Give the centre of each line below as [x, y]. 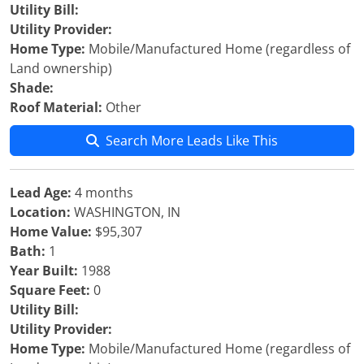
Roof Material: [56, 107]
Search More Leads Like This [192, 141]
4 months [102, 193]
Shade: [32, 88]
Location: [40, 212]
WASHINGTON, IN [126, 212]
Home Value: [51, 232]
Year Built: [44, 271]
